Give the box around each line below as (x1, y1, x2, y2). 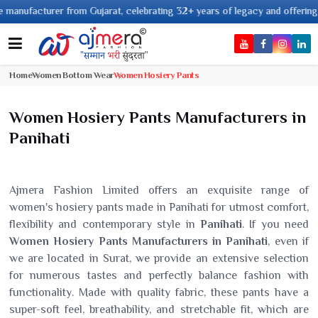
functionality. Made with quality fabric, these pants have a (9, 286, 309, 299)
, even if (268, 235, 309, 248)
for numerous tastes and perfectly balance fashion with (9, 269, 309, 282)
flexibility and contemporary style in (9, 218, 200, 231)
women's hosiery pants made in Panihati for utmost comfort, (9, 201, 309, 214)
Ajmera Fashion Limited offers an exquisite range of (9, 184, 309, 197)
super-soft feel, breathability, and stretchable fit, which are (9, 303, 309, 316)
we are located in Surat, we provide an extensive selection (9, 252, 309, 265)
